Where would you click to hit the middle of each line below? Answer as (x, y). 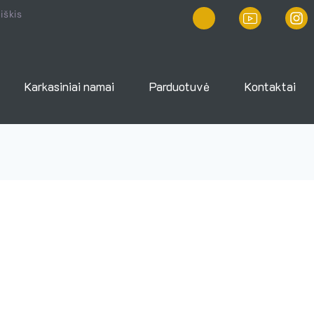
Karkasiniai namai (70, 86)
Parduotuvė (180, 86)
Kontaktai (271, 86)
